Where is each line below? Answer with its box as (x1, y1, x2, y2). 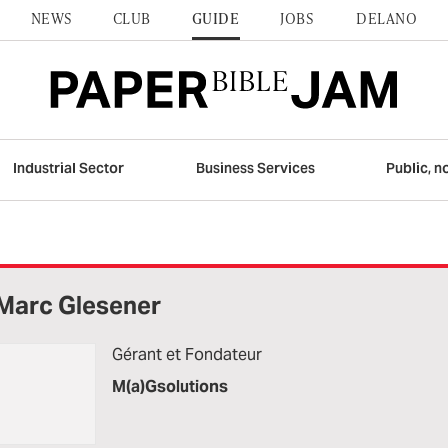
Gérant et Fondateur (112, 343, 262, 365)
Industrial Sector (13, 158, 125, 177)
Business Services (195, 158, 315, 177)
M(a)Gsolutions (112, 375, 228, 397)
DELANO (356, 8, 418, 28)
